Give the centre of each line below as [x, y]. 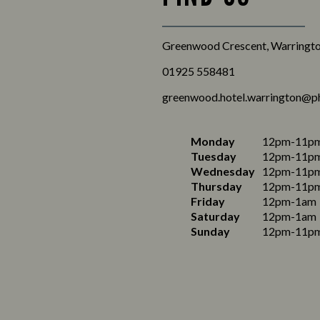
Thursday [216, 186]
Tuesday [214, 156]
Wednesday [223, 171]
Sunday [210, 231]
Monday [213, 141]
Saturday [215, 216]
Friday [208, 201]
